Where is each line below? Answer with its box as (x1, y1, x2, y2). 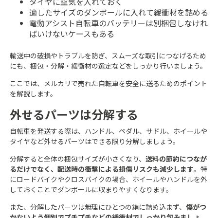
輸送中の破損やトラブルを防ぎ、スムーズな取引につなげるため (10, 50, 206, 60)
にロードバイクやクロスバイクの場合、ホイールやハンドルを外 (10, 174, 207, 184)
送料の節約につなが (145, 153, 207, 163)
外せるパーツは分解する (10, 105, 138, 123)
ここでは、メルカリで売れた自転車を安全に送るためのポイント (10, 78, 207, 88)
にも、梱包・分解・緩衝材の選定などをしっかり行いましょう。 (10, 60, 207, 71)
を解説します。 (10, 88, 57, 98)
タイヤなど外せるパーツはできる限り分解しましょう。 (10, 136, 180, 146)
